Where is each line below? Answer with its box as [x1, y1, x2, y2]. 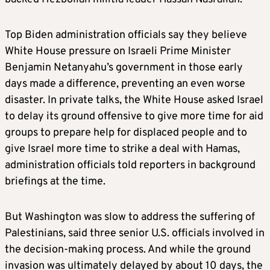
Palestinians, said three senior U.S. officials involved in [5, 227, 265, 241]
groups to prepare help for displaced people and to [5, 126, 247, 140]
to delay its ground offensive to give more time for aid [5, 110, 263, 124]
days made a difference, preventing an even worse [5, 77, 245, 92]
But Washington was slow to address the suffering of [5, 210, 255, 225]
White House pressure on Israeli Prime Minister [5, 45, 231, 59]
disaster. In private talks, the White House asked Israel [5, 93, 263, 108]
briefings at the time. [5, 175, 105, 189]
